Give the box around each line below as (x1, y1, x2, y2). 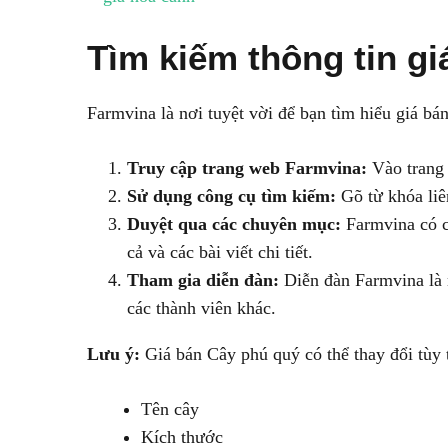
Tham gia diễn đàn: (127, 270, 279, 290)
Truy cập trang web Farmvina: (127, 158, 367, 178)
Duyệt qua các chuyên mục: (127, 214, 341, 234)
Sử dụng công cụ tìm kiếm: (127, 186, 336, 206)
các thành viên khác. (127, 298, 276, 318)
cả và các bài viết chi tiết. (127, 242, 313, 262)
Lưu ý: (87, 344, 140, 364)
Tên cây (141, 399, 199, 419)
